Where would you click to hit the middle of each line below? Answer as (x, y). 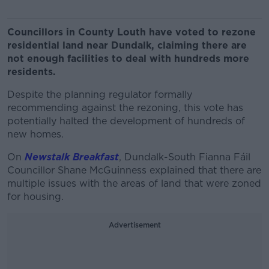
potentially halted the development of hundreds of (126, 121)
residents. (32, 72)
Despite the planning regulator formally (100, 95)
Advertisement (134, 225)
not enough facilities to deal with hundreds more (128, 59)
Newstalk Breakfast (70, 157)
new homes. (35, 134)
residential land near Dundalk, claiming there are (127, 45)
